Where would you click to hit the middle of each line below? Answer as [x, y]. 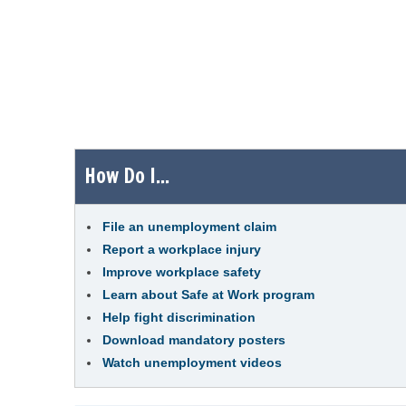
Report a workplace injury [182, 249]
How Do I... [127, 175]
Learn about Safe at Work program [208, 295]
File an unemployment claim [189, 227]
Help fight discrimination [179, 317]
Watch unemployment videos [192, 362]
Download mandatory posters [194, 340]
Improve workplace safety [182, 272]
